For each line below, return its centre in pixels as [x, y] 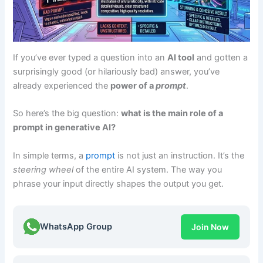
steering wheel [43, 169]
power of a [133, 85]
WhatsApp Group [76, 227]
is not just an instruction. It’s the [180, 155]
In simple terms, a [50, 155]
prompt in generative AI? [65, 128]
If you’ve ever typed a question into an [90, 57]
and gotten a [221, 57]
